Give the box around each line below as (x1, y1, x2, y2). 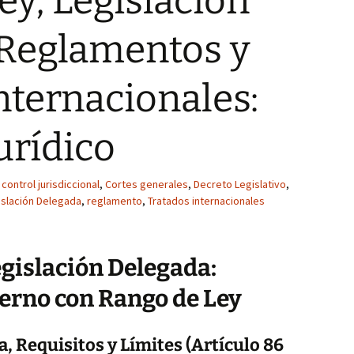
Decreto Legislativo (194, 177, 286, 191)
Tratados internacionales (148, 194, 265, 208)
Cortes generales (105, 177, 188, 191)
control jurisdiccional (2, 177, 100, 191)
